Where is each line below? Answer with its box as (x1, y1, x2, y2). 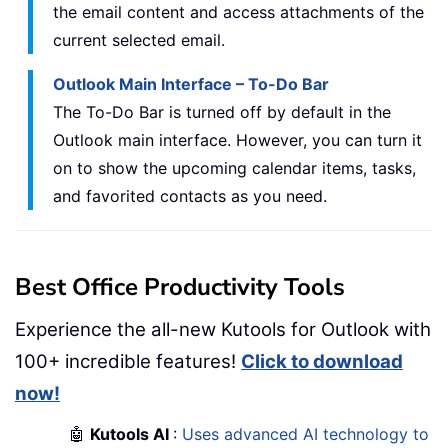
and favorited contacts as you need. (53, 185, 327, 206)
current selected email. (53, 29, 225, 50)
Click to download (241, 349, 403, 373)
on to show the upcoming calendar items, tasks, (53, 157, 416, 178)
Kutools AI (90, 423, 174, 444)
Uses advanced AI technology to (182, 423, 430, 444)
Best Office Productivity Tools (15, 270, 345, 303)
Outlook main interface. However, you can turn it (53, 129, 422, 150)
